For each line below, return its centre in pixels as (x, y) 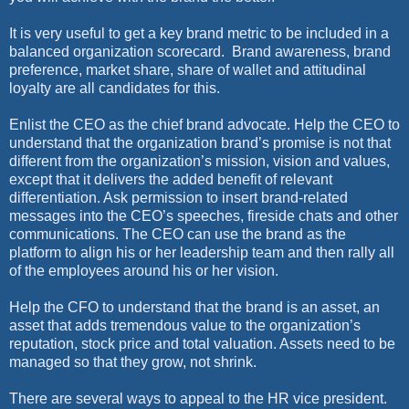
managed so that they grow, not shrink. (133, 362)
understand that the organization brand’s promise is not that (200, 142)
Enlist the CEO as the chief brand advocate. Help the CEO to (204, 124)
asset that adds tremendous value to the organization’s (185, 325)
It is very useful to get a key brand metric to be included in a (199, 33)
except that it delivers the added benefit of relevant (171, 179)
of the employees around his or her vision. (144, 270)
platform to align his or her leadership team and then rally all (202, 252)
